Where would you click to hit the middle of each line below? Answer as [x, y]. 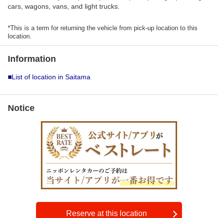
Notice [21, 108]
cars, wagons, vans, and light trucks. [64, 6]
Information [32, 59]
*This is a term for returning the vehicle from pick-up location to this [103, 28]
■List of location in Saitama [49, 77]
